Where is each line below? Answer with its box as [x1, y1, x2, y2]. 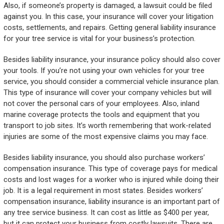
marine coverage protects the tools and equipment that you [3, 110, 199, 119]
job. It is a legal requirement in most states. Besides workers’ [3, 186, 203, 195]
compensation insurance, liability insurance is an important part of [3, 197, 220, 206]
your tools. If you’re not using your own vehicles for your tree [3, 66, 204, 75]
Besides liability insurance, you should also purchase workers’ [3, 153, 205, 162]
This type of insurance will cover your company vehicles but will [3, 88, 211, 97]
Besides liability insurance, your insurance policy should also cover [3, 55, 220, 64]
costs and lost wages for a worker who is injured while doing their [3, 175, 219, 184]
